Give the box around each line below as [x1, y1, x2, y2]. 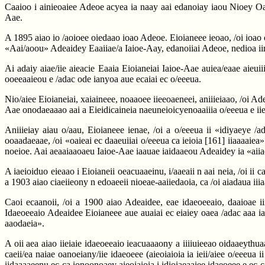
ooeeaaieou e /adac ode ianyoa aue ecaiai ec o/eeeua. [5, 74, 201, 84]
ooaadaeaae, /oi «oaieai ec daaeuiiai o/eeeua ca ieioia [5, 135, 205, 146]
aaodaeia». [5, 218, 44, 228]
